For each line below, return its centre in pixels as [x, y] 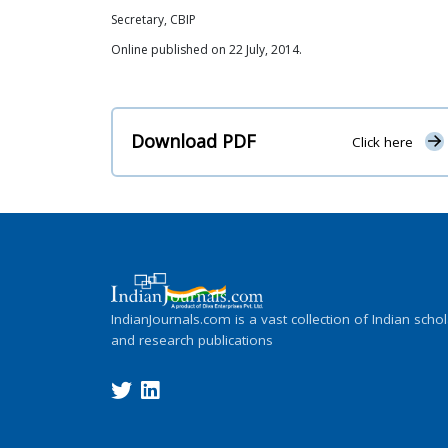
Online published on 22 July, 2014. [206, 49]
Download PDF [193, 141]
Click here [382, 142]
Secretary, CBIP [153, 19]
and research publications [192, 339]
